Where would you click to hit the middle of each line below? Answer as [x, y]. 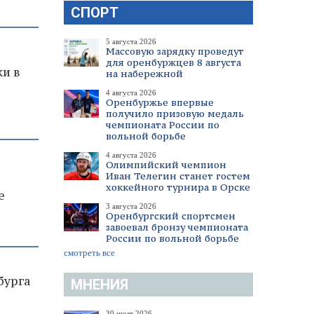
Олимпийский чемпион [166, 165]
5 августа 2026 [131, 41]
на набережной [144, 74]
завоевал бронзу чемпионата [177, 227]
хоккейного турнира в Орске [178, 187]
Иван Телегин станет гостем [178, 176]
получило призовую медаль [175, 114]
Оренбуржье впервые [160, 102]
